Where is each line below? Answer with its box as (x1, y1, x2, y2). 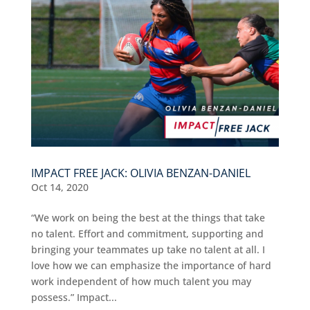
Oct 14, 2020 (30, 181, 89, 194)
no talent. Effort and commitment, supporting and (30, 227, 264, 241)
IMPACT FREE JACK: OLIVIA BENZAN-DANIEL (30, 165, 250, 181)
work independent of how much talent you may (30, 275, 251, 289)
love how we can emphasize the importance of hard (30, 259, 271, 273)
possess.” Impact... (30, 291, 117, 304)
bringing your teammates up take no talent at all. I (30, 243, 265, 257)
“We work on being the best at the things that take (30, 211, 265, 225)
